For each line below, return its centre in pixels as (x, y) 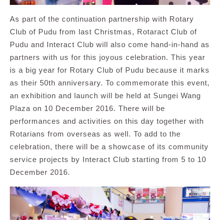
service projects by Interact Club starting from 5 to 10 (108, 160)
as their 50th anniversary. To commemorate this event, (110, 83)
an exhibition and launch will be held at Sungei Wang (105, 96)
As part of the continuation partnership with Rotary (102, 19)
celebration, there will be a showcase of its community (109, 147)
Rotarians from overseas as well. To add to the (95, 134)
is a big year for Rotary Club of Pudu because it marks (110, 70)
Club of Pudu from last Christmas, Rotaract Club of (103, 32)
